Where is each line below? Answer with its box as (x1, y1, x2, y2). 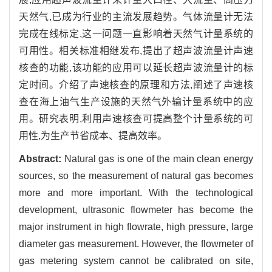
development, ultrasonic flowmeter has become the (19, 205, 253, 216)
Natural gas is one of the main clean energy (64, 154, 254, 165)
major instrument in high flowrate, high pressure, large (19, 222, 253, 233)
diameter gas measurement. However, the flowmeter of (19, 239, 253, 250)
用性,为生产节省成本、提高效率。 (19, 131, 167, 141)
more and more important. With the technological (19, 188, 253, 199)
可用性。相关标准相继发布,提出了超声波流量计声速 (19, 46, 253, 56)
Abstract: (19, 154, 64, 165)
